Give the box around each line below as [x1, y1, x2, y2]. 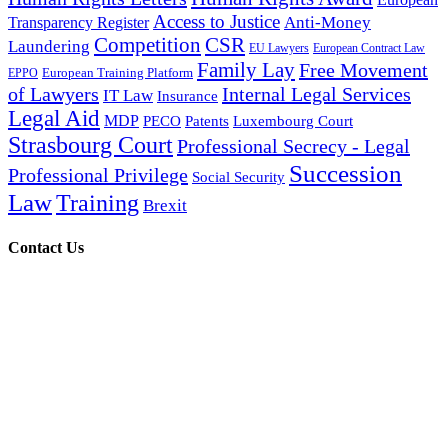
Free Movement [299, 59, 428, 82]
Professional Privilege [8, 164, 188, 187]
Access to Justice [153, 11, 280, 33]
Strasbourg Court [8, 132, 173, 159]
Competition [94, 33, 201, 58]
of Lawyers [8, 83, 99, 106]
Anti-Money [284, 13, 371, 33]
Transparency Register [8, 14, 149, 32]
